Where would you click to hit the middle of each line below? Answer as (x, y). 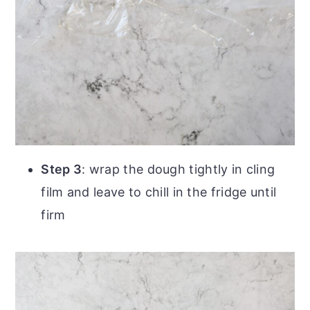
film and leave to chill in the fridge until (159, 192)
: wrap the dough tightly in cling (179, 169)
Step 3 (62, 169)
